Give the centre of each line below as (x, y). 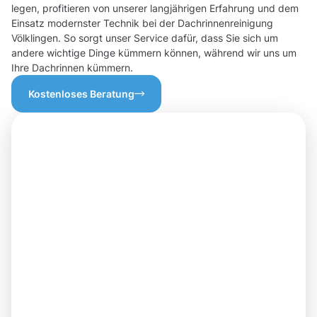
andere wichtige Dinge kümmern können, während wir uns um (154, 53)
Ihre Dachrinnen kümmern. (72, 68)
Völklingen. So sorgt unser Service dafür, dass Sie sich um (145, 38)
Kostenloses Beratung (81, 94)
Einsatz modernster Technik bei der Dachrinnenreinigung (142, 23)
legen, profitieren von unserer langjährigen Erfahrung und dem (155, 8)
